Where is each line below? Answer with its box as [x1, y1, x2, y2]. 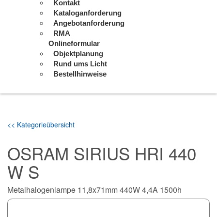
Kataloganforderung [53, 9, 122, 17]
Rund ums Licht [53, 60, 107, 68]
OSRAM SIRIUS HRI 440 [7, 141, 196, 165]
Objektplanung [53, 49, 103, 58]
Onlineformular [48, 39, 100, 47]
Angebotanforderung [53, 19, 124, 27]
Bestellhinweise [53, 70, 107, 78]
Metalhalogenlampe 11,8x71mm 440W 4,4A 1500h [7, 184, 182, 195]
